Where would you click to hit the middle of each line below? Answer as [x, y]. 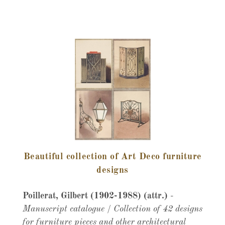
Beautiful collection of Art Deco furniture [113, 157]
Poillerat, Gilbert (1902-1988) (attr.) [96, 196]
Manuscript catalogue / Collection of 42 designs [112, 209]
